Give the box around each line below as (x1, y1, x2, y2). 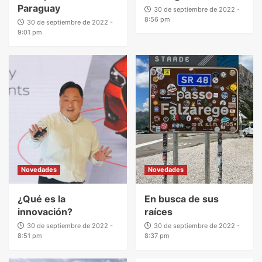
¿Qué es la (18, 192, 65, 205)
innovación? (18, 205, 73, 218)
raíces (144, 205, 173, 218)
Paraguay (18, 2, 60, 14)
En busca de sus (144, 192, 219, 205)
